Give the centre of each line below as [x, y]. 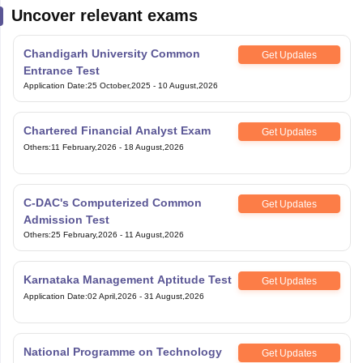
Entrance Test [61, 71]
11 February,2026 [83, 147]
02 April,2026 [112, 297]
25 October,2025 [119, 86]
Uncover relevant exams [104, 16]
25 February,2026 [84, 235]
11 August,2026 [154, 235]
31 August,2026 [174, 297]
